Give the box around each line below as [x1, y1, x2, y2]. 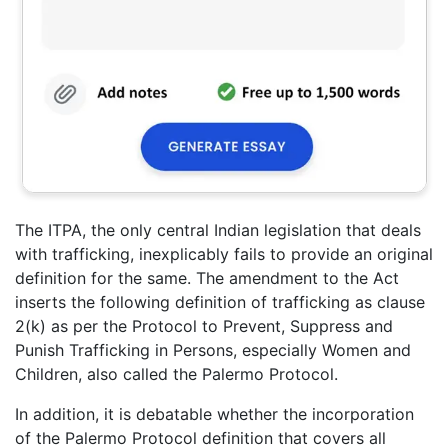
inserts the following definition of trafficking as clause [15, 292, 425, 313]
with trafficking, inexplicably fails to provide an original [15, 244, 433, 265]
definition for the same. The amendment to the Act [15, 268, 399, 289]
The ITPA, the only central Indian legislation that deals [15, 220, 421, 241]
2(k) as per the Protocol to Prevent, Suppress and [15, 316, 393, 337]
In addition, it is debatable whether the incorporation [15, 404, 414, 425]
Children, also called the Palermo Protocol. [15, 364, 338, 385]
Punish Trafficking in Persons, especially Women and [15, 340, 411, 361]
